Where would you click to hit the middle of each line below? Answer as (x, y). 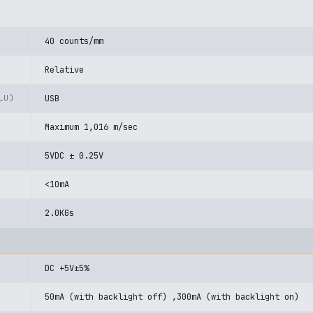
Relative (64, 70)
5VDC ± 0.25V (74, 156)
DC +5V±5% (67, 268)
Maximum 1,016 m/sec (91, 127)
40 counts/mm (74, 41)
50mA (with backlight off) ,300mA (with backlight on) (172, 297)
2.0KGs (59, 213)
